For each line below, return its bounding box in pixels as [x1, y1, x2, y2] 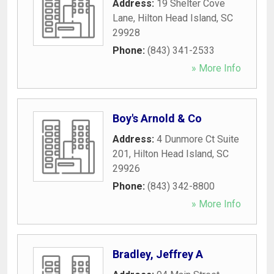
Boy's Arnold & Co [113, 111, 202, 125]
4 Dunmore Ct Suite [157, 133, 239, 145]
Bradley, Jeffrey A [113, 247, 203, 261]
